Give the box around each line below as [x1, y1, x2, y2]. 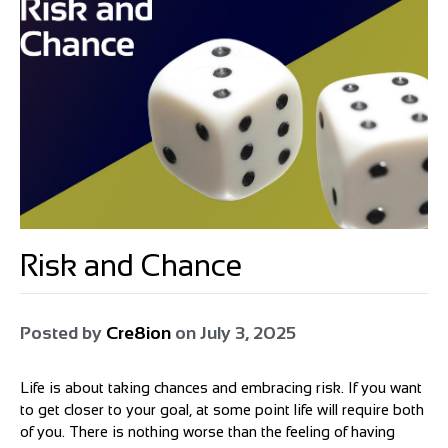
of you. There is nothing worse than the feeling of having [20, 423, 395, 441]
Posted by [20, 323, 106, 344]
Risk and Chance [20, 249, 249, 283]
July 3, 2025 [200, 323, 296, 344]
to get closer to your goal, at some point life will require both [20, 401, 424, 419]
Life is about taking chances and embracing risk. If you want [20, 379, 422, 397]
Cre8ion [106, 323, 171, 344]
